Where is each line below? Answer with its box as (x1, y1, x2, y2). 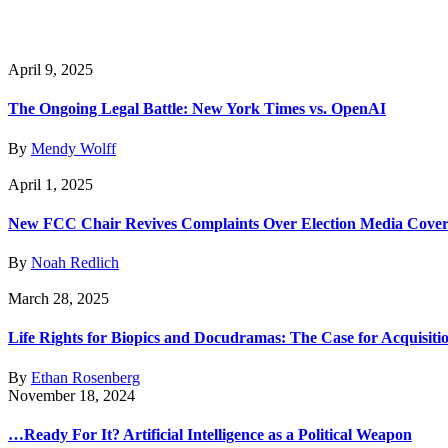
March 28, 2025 (8, 290, 109, 308)
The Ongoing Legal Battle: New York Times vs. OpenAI (8, 100, 386, 118)
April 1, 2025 (8, 175, 93, 193)
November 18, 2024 (8, 386, 135, 404)
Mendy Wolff (31, 139, 116, 157)
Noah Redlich (31, 254, 119, 272)
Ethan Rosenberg (31, 368, 140, 386)
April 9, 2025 (8, 61, 93, 78)
